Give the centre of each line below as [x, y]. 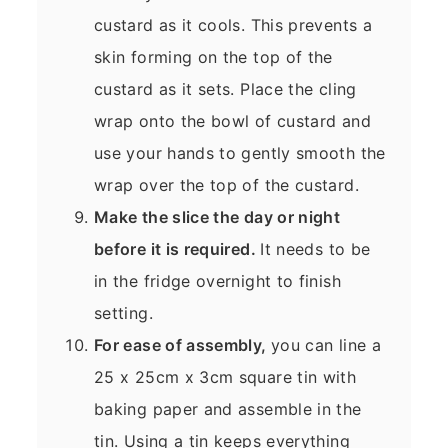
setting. [123, 312]
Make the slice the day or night [217, 216]
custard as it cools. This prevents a [233, 24]
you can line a [325, 344]
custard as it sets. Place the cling [225, 88]
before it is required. [177, 248]
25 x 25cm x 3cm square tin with [225, 376]
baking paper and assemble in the [228, 408]
